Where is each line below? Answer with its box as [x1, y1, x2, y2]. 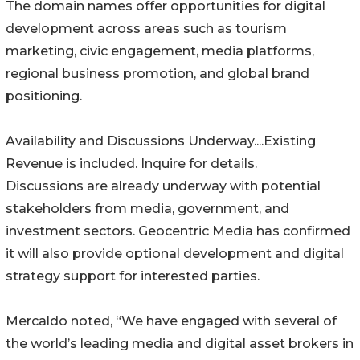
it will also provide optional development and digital [6, 246, 344, 262]
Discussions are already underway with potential [6, 178, 321, 194]
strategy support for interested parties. [6, 268, 260, 284]
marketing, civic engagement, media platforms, [6, 43, 314, 59]
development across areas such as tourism [6, 21, 287, 37]
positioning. [6, 88, 82, 104]
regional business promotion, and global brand [6, 66, 309, 82]
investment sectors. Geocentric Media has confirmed [6, 223, 350, 239]
